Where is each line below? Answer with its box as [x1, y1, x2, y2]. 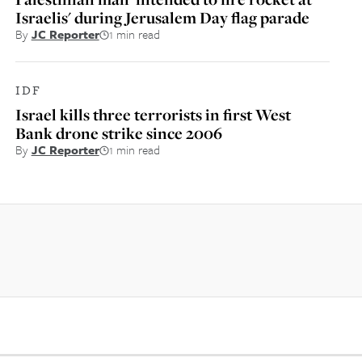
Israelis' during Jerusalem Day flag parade [15, 6, 309, 28]
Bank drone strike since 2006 [15, 122, 222, 144]
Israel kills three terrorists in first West [15, 103, 291, 125]
